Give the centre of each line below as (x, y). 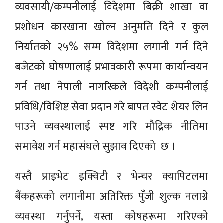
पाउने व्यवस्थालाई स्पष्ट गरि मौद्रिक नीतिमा (111, 126)
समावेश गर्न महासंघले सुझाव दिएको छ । (97, 146)
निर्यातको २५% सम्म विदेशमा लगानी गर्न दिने (111, 47)
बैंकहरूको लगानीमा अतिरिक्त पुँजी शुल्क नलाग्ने (111, 196)
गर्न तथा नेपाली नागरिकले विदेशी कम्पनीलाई (111, 87)
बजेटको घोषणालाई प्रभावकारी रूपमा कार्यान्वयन (111, 67)
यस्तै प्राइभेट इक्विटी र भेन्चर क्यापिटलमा (111, 176)
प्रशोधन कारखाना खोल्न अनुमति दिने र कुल (111, 27)
